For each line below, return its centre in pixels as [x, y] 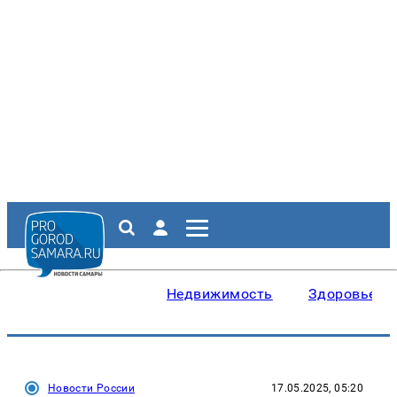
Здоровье [342, 294]
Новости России [92, 388]
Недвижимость [220, 294]
